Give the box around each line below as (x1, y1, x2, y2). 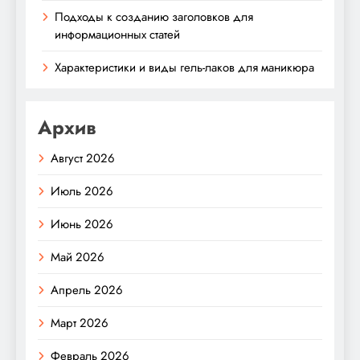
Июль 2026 (51, 182, 113, 200)
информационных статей (55, 25, 180, 43)
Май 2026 (51, 247, 104, 266)
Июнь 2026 (51, 215, 113, 233)
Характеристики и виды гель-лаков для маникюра (55, 58, 314, 76)
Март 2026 (51, 313, 108, 332)
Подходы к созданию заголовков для (55, 7, 253, 26)
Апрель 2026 (51, 280, 123, 299)
